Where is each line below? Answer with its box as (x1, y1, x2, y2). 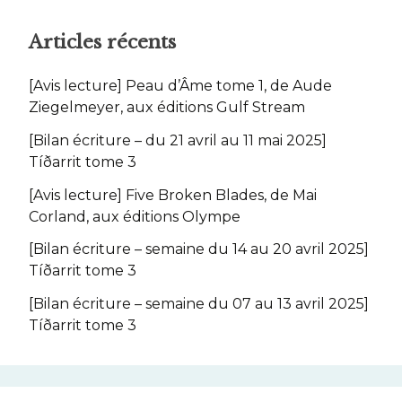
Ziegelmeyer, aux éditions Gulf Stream (29, 98, 305, 116)
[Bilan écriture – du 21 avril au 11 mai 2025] (29, 131, 327, 149)
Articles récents (29, 31, 176, 55)
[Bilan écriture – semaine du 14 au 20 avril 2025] (29, 240, 369, 258)
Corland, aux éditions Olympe (29, 207, 240, 225)
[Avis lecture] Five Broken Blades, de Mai (29, 186, 317, 204)
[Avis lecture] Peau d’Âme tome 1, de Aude (29, 76, 332, 94)
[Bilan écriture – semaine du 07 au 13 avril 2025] (29, 295, 369, 313)
